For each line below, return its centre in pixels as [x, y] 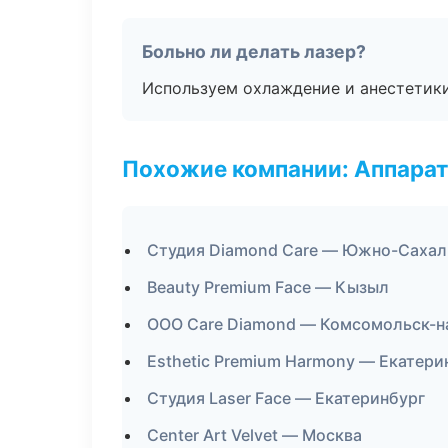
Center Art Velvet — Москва [254, 435]
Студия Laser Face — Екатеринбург [286, 398]
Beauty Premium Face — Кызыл [268, 287]
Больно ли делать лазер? [254, 51]
